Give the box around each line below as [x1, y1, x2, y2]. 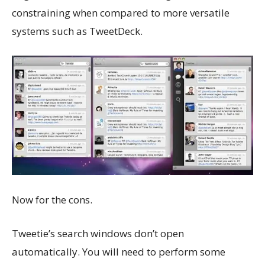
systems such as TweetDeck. [12, 24, 143, 38]
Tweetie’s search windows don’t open [12, 226, 184, 240]
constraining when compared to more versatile [12, 5, 230, 20]
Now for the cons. [12, 192, 92, 206]
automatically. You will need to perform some [12, 244, 225, 258]
